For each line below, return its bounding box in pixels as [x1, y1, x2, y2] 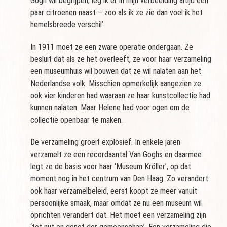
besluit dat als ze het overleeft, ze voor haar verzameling [30, 54, 211, 64]
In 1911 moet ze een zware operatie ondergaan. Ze [30, 42, 193, 52]
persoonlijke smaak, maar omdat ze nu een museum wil [30, 198, 202, 208]
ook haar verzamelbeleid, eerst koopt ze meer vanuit [30, 186, 197, 196]
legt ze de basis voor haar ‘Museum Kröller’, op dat [30, 162, 191, 172]
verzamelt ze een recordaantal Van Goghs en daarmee [30, 149, 202, 160]
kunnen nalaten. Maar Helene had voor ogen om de [30, 103, 190, 113]
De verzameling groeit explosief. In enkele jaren [30, 137, 180, 147]
